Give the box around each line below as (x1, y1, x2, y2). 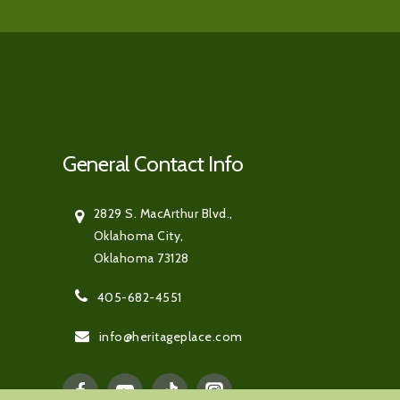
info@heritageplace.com (98, 329, 243, 346)
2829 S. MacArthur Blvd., (93, 205, 233, 222)
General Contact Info (62, 151, 244, 178)
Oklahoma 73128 (93, 250, 189, 267)
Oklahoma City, (93, 228, 184, 245)
